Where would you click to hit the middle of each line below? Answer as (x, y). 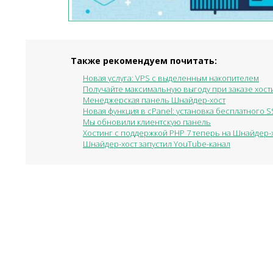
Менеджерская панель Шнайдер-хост (154, 100)
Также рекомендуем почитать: (144, 61)
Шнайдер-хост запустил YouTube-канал (157, 144)
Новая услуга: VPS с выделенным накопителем (171, 78)
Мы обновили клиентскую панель (147, 122)
